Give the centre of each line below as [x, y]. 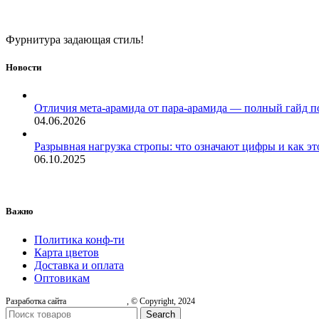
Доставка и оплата [79, 265]
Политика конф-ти [79, 239]
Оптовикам [62, 278]
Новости [23, 68]
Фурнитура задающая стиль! [75, 39]
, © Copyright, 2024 [161, 301]
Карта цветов [67, 252]
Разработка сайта [37, 301]
